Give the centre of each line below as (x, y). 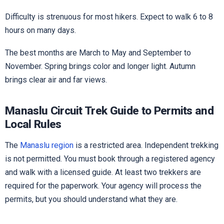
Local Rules (33, 124)
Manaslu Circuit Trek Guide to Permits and (109, 111)
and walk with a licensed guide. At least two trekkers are (103, 172)
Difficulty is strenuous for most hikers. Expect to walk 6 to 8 (109, 16)
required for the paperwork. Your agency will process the (103, 186)
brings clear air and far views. (56, 80)
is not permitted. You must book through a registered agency (110, 159)
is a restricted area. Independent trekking (146, 145)
